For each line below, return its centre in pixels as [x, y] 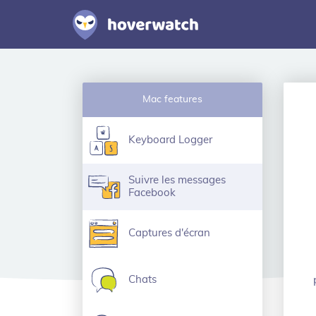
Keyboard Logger [170, 140]
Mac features [172, 99]
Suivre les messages [177, 180]
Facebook [152, 193]
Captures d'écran [169, 233]
